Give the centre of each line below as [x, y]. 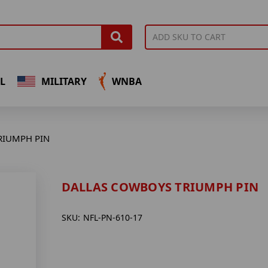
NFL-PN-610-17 [112, 218]
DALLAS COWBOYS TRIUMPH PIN [160, 187]
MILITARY [64, 81]
